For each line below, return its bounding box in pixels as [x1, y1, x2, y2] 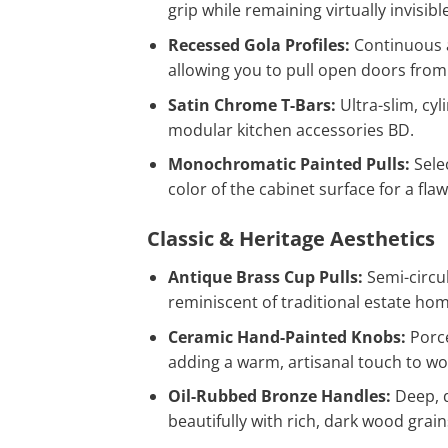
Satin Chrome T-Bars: [167, 93, 336, 116]
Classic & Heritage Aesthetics [147, 224, 435, 252]
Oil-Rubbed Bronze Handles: [167, 385, 391, 408]
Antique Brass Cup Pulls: [167, 265, 363, 288]
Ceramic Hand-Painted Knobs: [167, 325, 406, 348]
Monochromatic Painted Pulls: [167, 153, 410, 176]
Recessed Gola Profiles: [167, 33, 350, 56]
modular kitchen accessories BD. [167, 118, 414, 141]
